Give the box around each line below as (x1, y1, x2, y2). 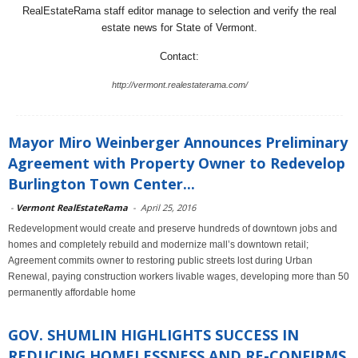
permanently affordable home (8, 287, 136, 298)
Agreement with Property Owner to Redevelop (8, 153, 345, 173)
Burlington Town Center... (8, 174, 195, 193)
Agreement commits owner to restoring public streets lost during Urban (8, 255, 312, 266)
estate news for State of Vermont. (101, 22, 257, 34)
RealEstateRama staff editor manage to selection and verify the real (22, 5, 336, 17)
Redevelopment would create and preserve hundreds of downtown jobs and (8, 223, 337, 234)
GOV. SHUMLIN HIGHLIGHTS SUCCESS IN (8, 325, 299, 344)
